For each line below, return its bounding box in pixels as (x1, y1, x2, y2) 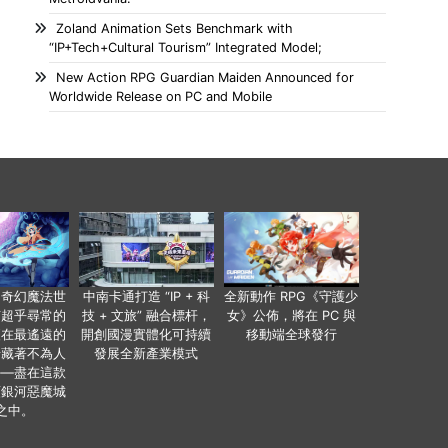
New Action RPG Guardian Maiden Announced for (56, 70, 355, 85)
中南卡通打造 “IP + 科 (82, 289, 210, 305)
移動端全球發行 (245, 327, 337, 343)
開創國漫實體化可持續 (81, 327, 211, 343)
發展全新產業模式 (94, 346, 198, 362)
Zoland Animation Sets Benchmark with (56, 21, 294, 36)
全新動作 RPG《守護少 (224, 289, 358, 305)
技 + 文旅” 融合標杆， (81, 308, 211, 324)
